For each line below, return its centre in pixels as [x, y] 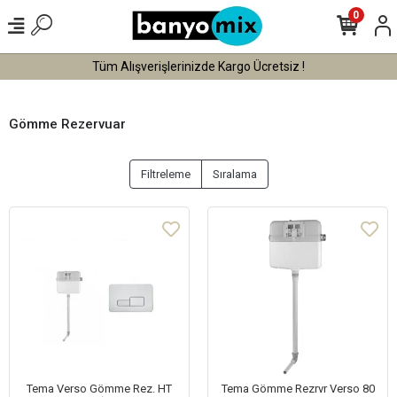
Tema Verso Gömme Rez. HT [99, 389]
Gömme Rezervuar [67, 124]
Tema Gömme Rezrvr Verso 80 [298, 389]
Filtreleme [165, 174]
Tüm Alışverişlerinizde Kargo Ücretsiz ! [198, 66]
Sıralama [234, 174]
